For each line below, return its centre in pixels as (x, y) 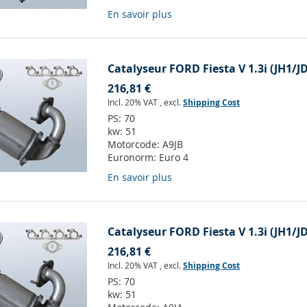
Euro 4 (174, 158)
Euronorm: (134, 158)
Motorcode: (135, 145)
